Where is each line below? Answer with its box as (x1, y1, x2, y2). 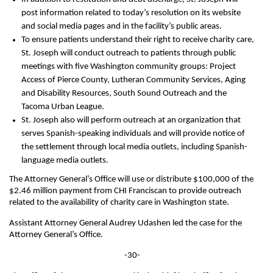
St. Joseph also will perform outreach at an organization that (21, 116, 241, 125)
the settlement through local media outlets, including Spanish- (21, 143, 247, 152)
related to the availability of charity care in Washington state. (9, 198, 229, 207)
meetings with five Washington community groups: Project (21, 62, 236, 71)
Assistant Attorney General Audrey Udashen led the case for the (9, 219, 242, 228)
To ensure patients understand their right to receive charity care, (21, 35, 254, 44)
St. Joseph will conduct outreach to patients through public (21, 49, 236, 58)
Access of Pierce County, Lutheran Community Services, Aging (21, 76, 246, 85)
